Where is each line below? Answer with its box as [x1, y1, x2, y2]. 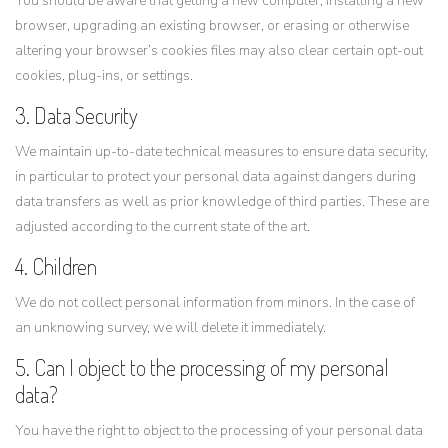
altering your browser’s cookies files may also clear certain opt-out [15, 41, 423, 60]
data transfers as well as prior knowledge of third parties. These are [15, 192, 429, 211]
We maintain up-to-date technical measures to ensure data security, [15, 142, 428, 161]
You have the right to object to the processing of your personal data [15, 421, 423, 440]
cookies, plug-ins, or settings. [15, 66, 193, 85]
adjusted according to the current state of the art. [15, 217, 310, 236]
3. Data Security [15, 101, 138, 129]
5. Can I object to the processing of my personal [15, 353, 389, 381]
